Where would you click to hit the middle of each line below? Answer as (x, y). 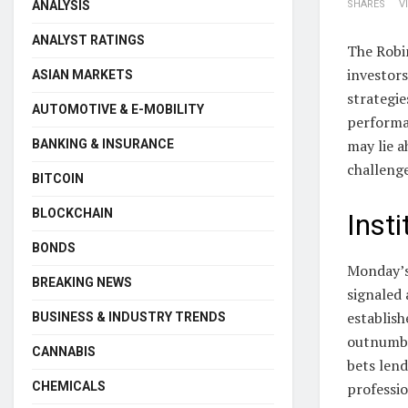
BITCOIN (58, 178)
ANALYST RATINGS (88, 40)
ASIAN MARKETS (82, 74)
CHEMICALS (69, 386)
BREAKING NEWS (82, 282)
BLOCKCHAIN (72, 213)
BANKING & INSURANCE (103, 143)
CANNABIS (64, 351)
